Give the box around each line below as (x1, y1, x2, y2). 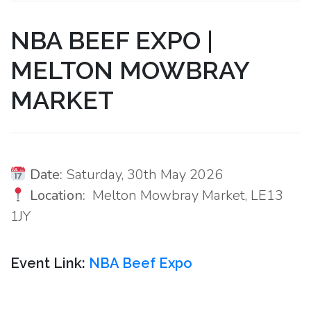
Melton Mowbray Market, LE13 (85, 186, 283, 205)
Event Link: (10, 255, 89, 271)
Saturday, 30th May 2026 (62, 165, 223, 184)
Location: (29, 186, 85, 205)
